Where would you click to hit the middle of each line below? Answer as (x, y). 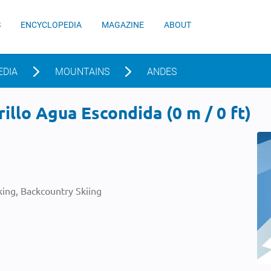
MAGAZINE (123, 25)
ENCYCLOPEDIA (51, 25)
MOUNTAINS (82, 72)
